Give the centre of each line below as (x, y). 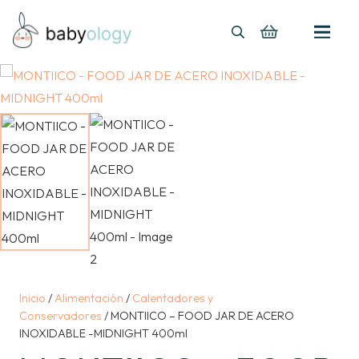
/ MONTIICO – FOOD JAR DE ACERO (198, 316)
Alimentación (89, 298)
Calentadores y (173, 298)
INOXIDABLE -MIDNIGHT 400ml (103, 333)
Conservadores (61, 316)
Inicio (32, 298)
